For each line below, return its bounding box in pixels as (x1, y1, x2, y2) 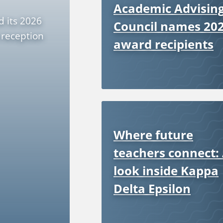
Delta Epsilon (113, 180, 191, 197)
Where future (113, 126, 193, 143)
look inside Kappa (113, 162, 219, 179)
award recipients (113, 35, 214, 52)
